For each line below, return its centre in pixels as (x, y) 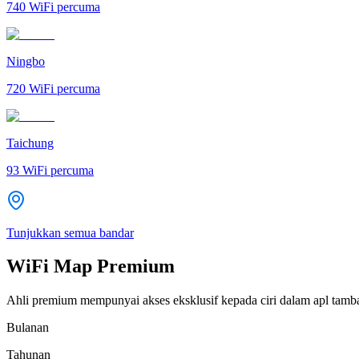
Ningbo (26, 61)
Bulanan (28, 328)
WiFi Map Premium (91, 266)
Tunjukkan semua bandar (70, 232)
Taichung (30, 143)
